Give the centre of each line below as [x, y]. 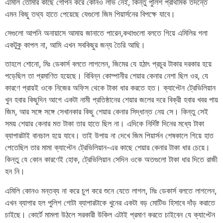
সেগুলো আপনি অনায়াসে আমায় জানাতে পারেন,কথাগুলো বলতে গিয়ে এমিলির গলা [106, 33]
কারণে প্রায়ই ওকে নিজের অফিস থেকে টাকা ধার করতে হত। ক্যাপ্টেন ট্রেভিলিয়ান [110, 88]
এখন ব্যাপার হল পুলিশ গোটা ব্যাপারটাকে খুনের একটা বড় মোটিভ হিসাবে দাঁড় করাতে [110, 202]
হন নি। [15, 171]
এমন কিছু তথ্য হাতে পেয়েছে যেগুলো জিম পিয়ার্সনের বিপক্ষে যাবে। [90, 14]
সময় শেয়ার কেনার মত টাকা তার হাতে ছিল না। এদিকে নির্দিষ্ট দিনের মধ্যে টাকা [105, 124]
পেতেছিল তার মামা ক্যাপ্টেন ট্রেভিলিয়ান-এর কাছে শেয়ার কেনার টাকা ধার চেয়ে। [108, 148]
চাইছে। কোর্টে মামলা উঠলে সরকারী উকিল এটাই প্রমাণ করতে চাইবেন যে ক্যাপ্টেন [110, 214]
